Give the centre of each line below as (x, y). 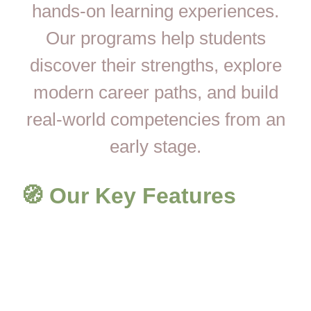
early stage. (155, 147)
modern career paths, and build (155, 93)
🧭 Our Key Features (128, 195)
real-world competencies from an (155, 120)
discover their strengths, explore (155, 66)
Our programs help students (155, 39)
